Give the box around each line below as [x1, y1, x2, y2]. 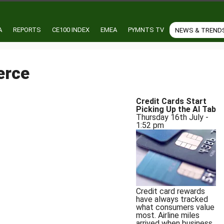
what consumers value [135, 202, 214, 212]
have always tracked [135, 194, 208, 204]
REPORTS [13, 25, 41, 33]
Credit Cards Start [135, 96, 206, 106]
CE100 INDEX [52, 25, 89, 33]
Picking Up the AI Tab [135, 104, 216, 114]
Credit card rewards [135, 186, 205, 196]
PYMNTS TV [128, 25, 164, 33]
